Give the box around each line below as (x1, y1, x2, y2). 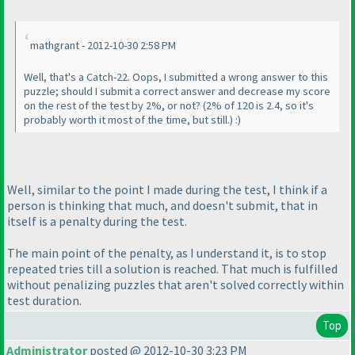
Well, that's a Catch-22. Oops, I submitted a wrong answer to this (24, 70, 328, 85)
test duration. (7, 292, 82, 308)
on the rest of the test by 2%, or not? (24, 98, 203, 113)
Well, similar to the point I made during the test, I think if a (7, 181, 327, 197)
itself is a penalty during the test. (7, 212, 187, 229)
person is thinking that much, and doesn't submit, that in (7, 197, 318, 213)
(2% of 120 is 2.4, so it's (203, 98, 314, 113)
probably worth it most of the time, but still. (24, 113, 230, 128)
